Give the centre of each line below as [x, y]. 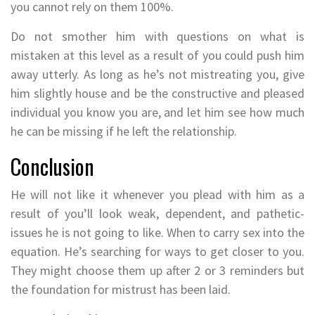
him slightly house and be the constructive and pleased [157, 93]
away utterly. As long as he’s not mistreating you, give [157, 74]
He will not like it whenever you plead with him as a [157, 194]
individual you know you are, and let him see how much [157, 112]
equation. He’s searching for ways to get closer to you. [157, 251]
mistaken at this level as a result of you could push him [157, 55]
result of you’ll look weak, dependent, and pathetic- [157, 213]
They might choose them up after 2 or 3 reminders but [157, 270]
